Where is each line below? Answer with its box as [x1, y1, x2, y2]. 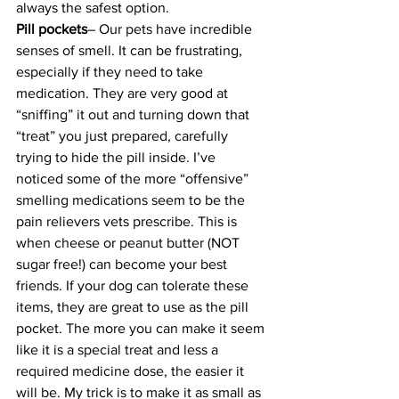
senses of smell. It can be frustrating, [16, 43, 246, 58]
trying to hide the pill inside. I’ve [16, 150, 219, 165]
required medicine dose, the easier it [16, 363, 248, 379]
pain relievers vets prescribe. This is [16, 214, 240, 229]
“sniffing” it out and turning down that [16, 107, 253, 122]
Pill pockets [16, 21, 87, 37]
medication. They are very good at [16, 85, 232, 101]
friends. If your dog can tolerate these [16, 278, 252, 293]
